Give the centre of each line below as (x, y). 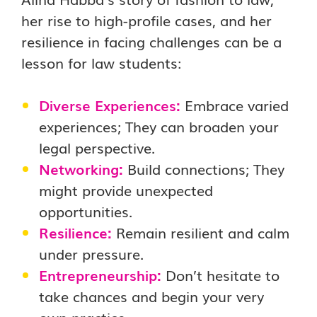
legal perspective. (97, 147)
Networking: (81, 168)
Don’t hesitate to (220, 275)
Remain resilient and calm (201, 232)
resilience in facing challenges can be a (151, 41)
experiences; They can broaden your (159, 126)
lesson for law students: (101, 62)
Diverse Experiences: (110, 105)
